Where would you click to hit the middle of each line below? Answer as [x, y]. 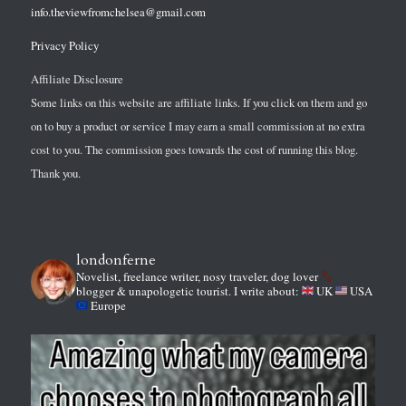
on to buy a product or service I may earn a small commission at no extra [198, 126]
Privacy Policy [64, 45]
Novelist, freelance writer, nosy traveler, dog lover [198, 276]
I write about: [266, 290]
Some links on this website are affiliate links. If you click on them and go [198, 102]
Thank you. [55, 173]
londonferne [116, 260]
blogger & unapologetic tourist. [155, 290]
